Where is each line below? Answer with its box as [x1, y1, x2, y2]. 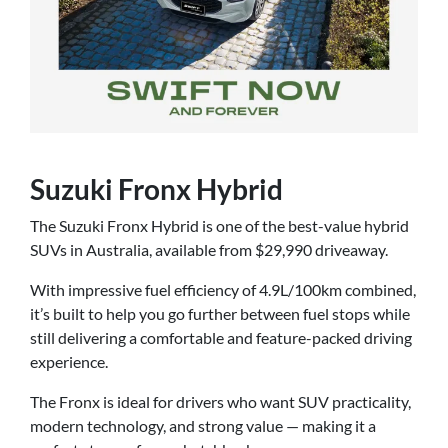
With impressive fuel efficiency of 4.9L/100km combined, [30, 280, 416, 300]
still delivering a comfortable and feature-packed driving [30, 328, 412, 348]
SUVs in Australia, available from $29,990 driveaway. [30, 240, 388, 260]
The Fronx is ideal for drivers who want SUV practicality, [30, 392, 411, 412]
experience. [30, 352, 108, 372]
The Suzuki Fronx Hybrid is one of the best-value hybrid [30, 216, 409, 236]
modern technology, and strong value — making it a [30, 416, 376, 436]
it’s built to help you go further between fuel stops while [30, 304, 410, 324]
